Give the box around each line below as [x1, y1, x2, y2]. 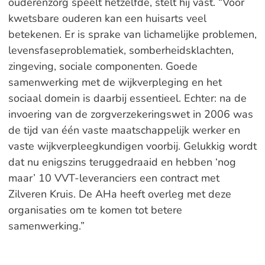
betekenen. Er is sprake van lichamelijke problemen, [8, 27, 257, 41]
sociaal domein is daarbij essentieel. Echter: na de [8, 91, 247, 105]
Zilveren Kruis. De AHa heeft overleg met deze [8, 187, 231, 201]
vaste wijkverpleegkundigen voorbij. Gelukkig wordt [8, 139, 257, 153]
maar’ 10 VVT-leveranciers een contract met [8, 171, 219, 185]
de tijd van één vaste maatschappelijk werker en [8, 123, 240, 137]
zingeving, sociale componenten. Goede [8, 59, 198, 73]
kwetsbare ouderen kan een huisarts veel [8, 11, 206, 25]
